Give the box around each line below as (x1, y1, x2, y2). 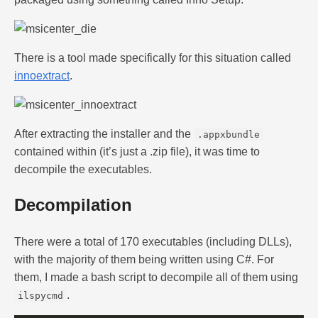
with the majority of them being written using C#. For (14, 253, 274, 266)
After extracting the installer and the (14, 127, 194, 140)
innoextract (14, 69, 70, 82)
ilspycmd (18, 290, 63, 302)
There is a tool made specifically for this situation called (14, 51, 291, 64)
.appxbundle (197, 128, 260, 140)
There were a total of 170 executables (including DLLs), (14, 236, 292, 248)
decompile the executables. (14, 163, 152, 175)
